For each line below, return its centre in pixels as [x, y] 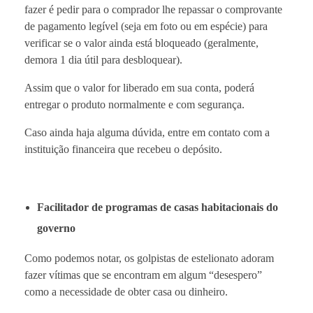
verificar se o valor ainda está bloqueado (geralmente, [141, 43]
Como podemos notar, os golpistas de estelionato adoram [149, 258]
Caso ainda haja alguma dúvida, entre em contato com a [147, 132]
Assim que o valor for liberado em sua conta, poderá [139, 87]
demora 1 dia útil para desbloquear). [103, 59]
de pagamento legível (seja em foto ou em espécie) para [146, 26]
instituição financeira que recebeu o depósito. [123, 149]
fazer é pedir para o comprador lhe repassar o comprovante [153, 9]
